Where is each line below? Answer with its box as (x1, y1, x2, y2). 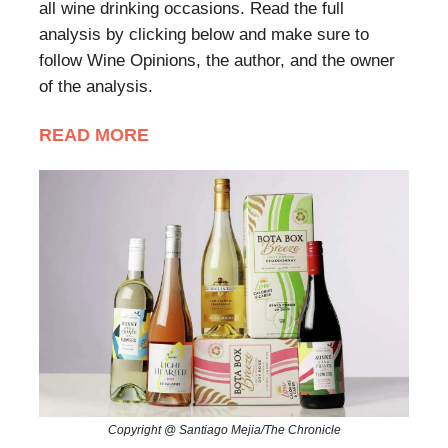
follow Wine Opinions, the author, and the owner (39, 51, 395, 71)
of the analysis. (39, 77, 153, 97)
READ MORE (39, 125, 149, 146)
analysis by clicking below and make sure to (39, 25, 369, 45)
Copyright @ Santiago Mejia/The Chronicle (107, 422, 341, 437)
